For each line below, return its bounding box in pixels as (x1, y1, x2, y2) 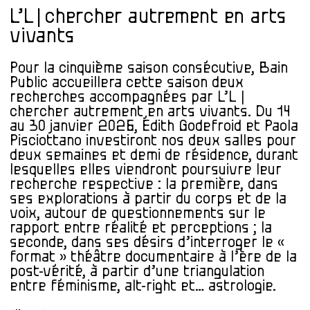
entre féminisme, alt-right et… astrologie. (10, 279, 276, 294)
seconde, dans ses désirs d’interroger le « (10, 235, 284, 250)
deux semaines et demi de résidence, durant (10, 148, 298, 163)
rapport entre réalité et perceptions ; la (10, 221, 272, 236)
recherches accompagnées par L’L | (10, 90, 244, 105)
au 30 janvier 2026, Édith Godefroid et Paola (10, 119, 298, 134)
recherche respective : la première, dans (10, 177, 278, 192)
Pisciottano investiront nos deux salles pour (10, 134, 296, 149)
